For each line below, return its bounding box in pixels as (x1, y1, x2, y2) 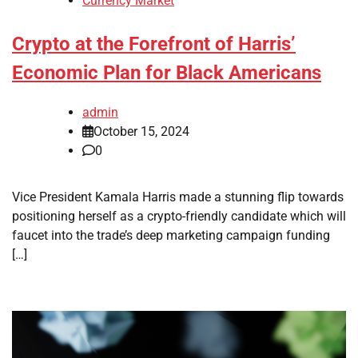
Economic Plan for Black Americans (12, 62, 321, 85)
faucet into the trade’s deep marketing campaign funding (12, 227, 330, 243)
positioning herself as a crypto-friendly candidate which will (12, 208, 346, 224)
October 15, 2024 (93, 123, 189, 139)
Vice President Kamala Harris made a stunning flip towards (12, 189, 344, 205)
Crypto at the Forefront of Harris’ (12, 33, 296, 56)
